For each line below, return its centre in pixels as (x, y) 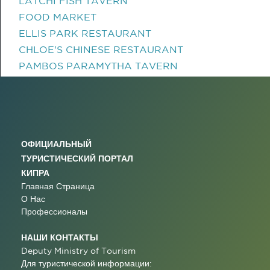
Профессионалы (54, 212)
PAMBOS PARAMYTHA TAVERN (98, 66)
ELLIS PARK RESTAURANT (85, 33)
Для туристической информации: (86, 263)
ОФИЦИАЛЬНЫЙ (56, 144)
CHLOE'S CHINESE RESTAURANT (101, 49)
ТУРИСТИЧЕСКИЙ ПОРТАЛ (77, 158)
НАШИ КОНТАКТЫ (60, 237)
